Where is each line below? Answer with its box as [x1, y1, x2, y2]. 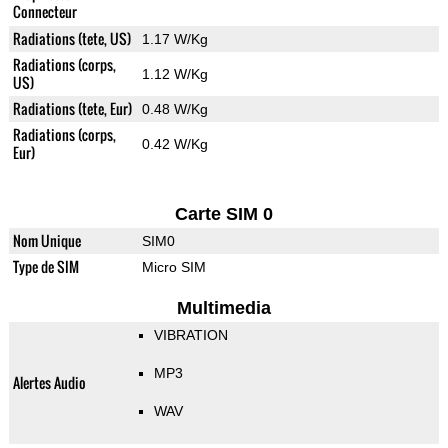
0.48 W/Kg [141, 101, 208, 118]
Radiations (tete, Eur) [12, 98, 132, 120]
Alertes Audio [12, 372, 86, 394]
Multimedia [176, 298, 271, 319]
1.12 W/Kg [141, 66, 208, 83]
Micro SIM [141, 259, 206, 276]
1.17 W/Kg [141, 31, 208, 48]
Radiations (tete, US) [12, 28, 131, 50]
